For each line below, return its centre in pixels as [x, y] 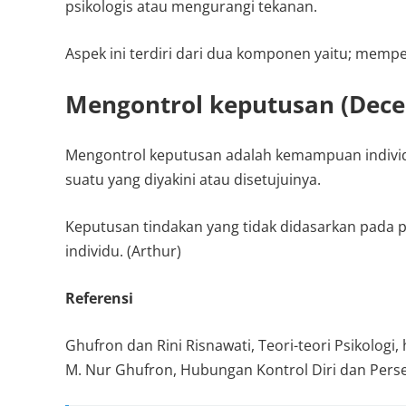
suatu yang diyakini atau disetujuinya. [193, 179]
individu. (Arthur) [123, 251]
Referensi [99, 298]
